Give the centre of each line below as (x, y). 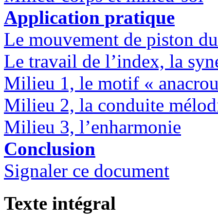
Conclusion (50, 149)
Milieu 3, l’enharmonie (92, 127)
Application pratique (89, 18)
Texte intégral (60, 203)
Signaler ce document (87, 171)
